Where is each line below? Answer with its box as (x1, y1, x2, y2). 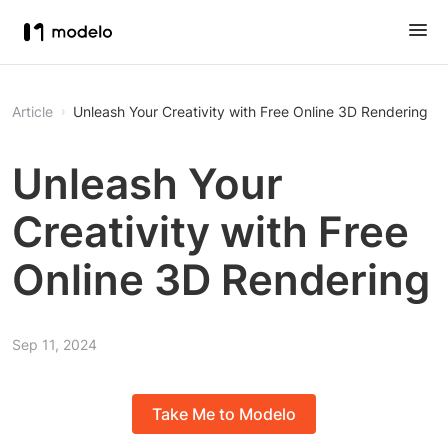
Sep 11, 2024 (12, 336, 97, 353)
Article (12, 103, 53, 120)
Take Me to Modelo (152, 404, 296, 425)
